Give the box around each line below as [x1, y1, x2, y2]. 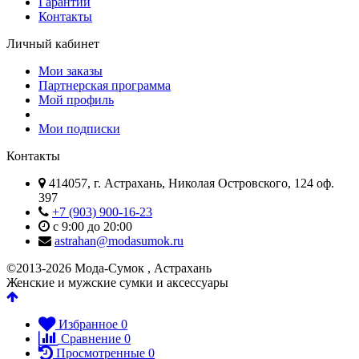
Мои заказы [38, 63, 103, 78]
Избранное [58, 317, 118, 331]
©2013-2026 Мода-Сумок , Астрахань [6, 260, 212, 275]
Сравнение [61, 331, 121, 345]
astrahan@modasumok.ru [54, 233, 184, 248]
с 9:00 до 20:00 [50, 219, 132, 233]
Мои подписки [38, 121, 120, 135]
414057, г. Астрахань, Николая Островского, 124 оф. [46, 175, 334, 190]
